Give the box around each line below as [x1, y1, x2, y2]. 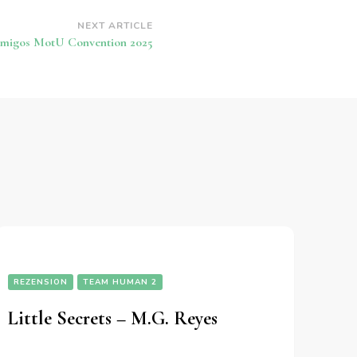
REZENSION [13, 277, 68, 288]
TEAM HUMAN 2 [82, 277, 157, 288]
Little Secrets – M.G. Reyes [7, 307, 218, 331]
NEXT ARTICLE [77, 19, 153, 33]
